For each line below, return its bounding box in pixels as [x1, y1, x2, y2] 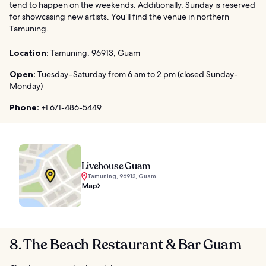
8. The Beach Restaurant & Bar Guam [9, 235, 242, 255]
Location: [9, 47, 49, 59]
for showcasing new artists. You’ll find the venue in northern [9, 11, 229, 23]
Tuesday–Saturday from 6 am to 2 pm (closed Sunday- [36, 69, 237, 80]
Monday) [9, 81, 43, 92]
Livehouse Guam [81, 160, 151, 173]
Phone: [9, 102, 39, 113]
